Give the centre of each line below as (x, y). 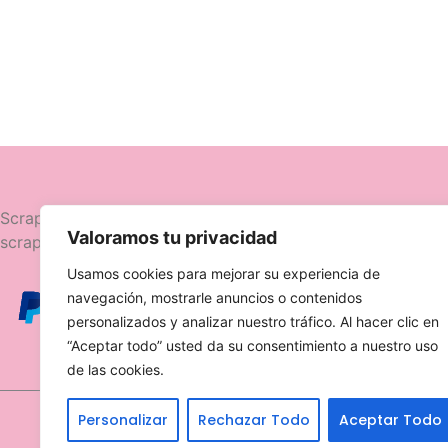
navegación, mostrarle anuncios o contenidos (214, 297)
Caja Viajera (364, 309)
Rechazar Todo (253, 420)
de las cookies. (115, 369)
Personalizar (122, 420)
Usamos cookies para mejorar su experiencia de (223, 273)
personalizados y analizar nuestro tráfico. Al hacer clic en (253, 321)
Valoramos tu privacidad (172, 237)
